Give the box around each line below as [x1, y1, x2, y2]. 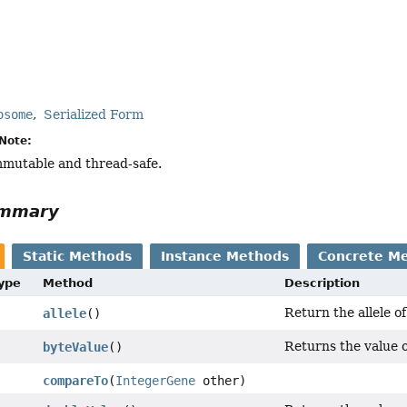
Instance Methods [161, 249, 290, 264]
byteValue [43, 340, 109, 355]
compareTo [43, 373, 109, 389]
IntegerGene [115, 373, 196, 389]
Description [284, 276, 361, 291]
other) [195, 373, 247, 389]
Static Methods [23, 249, 133, 264]
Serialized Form [44, 107, 144, 123]
